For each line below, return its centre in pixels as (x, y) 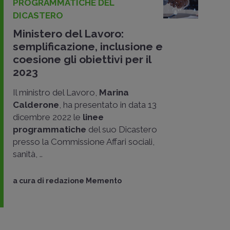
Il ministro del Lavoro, (56, 92)
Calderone (36, 105)
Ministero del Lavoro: (68, 34)
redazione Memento (84, 181)
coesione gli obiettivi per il (82, 59)
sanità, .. (28, 154)
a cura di (29, 181)
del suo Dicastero (122, 129)
